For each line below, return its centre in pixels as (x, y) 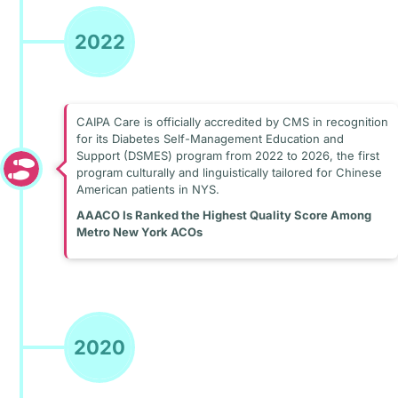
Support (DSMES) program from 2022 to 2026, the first (227, 155)
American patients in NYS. (147, 189)
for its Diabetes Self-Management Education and (210, 138)
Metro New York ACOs (139, 231)
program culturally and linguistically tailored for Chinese (229, 172)
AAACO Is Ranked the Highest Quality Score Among (223, 215)
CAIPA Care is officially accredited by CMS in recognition (232, 121)
